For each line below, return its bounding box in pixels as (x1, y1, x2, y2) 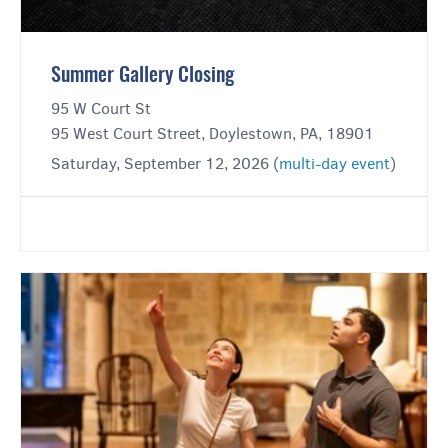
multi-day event (279, 153, 390, 175)
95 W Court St (51, 98, 151, 120)
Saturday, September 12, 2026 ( (51, 153, 279, 175)
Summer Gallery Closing (51, 66, 234, 87)
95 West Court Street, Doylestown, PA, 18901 (51, 123, 374, 145)
